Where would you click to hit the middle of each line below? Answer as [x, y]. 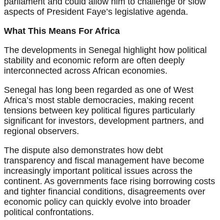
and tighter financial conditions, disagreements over [105, 192]
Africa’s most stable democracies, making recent [99, 100]
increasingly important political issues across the [98, 171]
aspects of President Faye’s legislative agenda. [96, 12]
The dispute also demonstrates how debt [83, 151]
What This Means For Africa [62, 31]
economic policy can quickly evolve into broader [97, 202]
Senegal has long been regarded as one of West [99, 90]
